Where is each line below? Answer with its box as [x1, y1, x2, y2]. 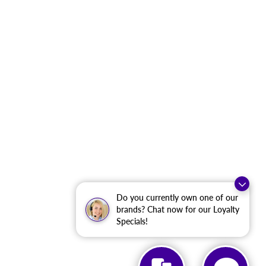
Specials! [116, 216, 148, 226]
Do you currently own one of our [116, 192, 238, 202]
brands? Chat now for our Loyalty [116, 204, 239, 214]
